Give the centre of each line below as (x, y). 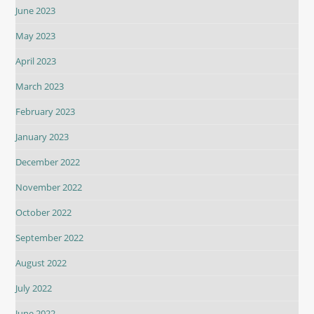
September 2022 (50, 238)
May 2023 (36, 36)
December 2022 (48, 162)
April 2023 (36, 61)
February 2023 (46, 112)
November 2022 (49, 187)
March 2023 (40, 87)
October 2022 (44, 213)
